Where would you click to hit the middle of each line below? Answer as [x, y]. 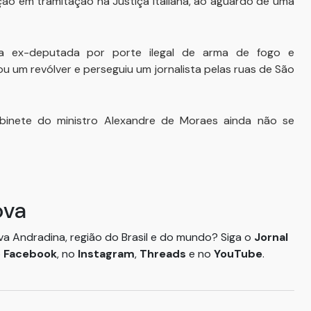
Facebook [30, 254]
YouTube [238, 254]
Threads [164, 254]
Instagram [106, 254]
